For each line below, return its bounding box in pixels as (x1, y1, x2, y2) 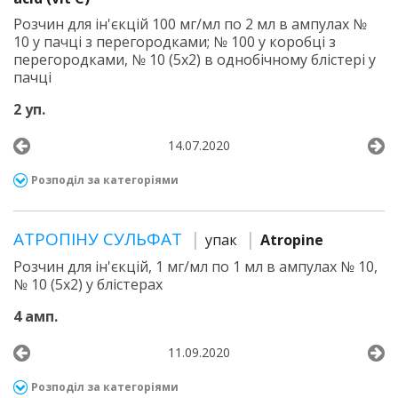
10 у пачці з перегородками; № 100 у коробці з (13, 32, 336, 52)
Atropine (260, 230, 323, 250)
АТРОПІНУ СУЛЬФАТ (13, 227, 187, 251)
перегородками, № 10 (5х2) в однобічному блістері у (13, 50, 376, 69)
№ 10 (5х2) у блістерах (13, 275, 163, 294)
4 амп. (13, 306, 58, 326)
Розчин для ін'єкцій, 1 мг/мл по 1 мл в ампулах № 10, (13, 257, 378, 276)
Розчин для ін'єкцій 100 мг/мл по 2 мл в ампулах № (13, 14, 367, 34)
